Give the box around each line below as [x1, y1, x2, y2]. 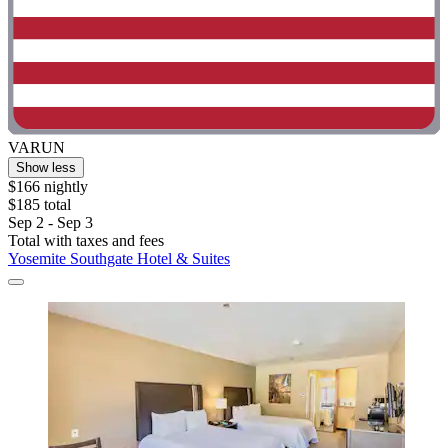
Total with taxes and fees [8, 231, 164, 249]
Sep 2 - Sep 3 [8, 213, 93, 231]
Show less [16, 159, 76, 175]
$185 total [8, 195, 71, 213]
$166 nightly [8, 177, 88, 195]
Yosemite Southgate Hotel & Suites [8, 249, 230, 267]
